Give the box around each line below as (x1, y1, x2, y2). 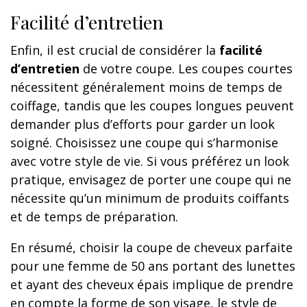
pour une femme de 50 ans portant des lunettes (10, 258, 295, 275)
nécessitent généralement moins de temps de (10, 79, 282, 96)
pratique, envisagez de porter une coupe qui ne (10, 171, 291, 188)
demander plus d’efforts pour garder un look (10, 116, 275, 133)
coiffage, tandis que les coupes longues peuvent (10, 97, 294, 114)
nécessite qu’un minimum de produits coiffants (10, 190, 289, 207)
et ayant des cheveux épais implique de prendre (10, 276, 293, 293)
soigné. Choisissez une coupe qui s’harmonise (10, 134, 278, 151)
